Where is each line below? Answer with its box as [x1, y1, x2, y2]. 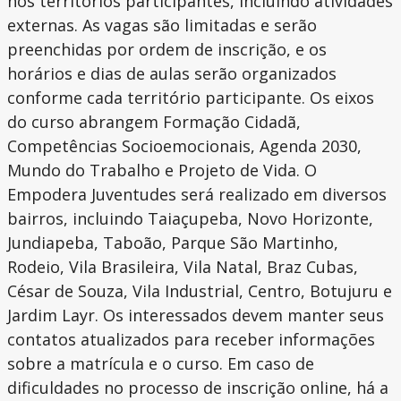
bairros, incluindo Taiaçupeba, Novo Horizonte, [7, 208, 373, 230]
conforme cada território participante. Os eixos [7, 87, 374, 109]
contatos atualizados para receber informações [7, 328, 375, 351]
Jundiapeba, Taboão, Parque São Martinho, [7, 232, 338, 254]
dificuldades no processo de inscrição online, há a [7, 377, 388, 399]
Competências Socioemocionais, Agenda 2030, [7, 135, 362, 158]
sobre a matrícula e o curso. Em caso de [7, 353, 314, 375]
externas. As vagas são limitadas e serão [7, 14, 317, 37]
